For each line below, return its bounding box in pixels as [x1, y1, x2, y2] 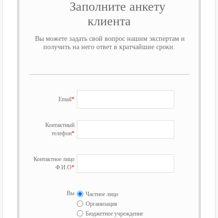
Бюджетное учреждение [84, 210, 144, 217]
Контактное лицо [34, 155, 75, 163]
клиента [87, 14, 131, 28]
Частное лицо [84, 190, 119, 198]
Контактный [45, 121, 75, 128]
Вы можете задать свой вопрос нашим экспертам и [33, 35, 185, 42]
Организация [84, 200, 118, 207]
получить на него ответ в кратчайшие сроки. [43, 43, 175, 51]
